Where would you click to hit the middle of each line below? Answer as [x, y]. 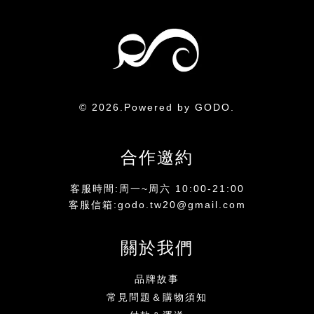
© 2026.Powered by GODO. [157, 107]
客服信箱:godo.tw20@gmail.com [157, 204]
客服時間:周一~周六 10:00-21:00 [157, 188]
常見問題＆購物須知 [157, 297]
